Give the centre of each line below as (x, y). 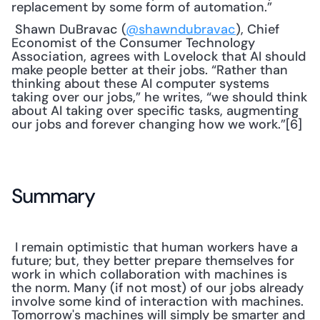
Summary (54, 196)
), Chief (257, 29)
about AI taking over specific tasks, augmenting (155, 111)
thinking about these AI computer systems (140, 84)
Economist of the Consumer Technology (133, 43)
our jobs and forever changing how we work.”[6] (159, 124)
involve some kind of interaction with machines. (157, 301)
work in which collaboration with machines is (149, 274)
